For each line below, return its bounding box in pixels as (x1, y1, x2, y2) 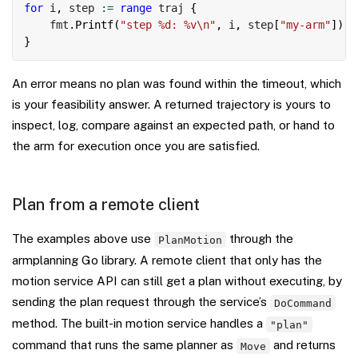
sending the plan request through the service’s (12, 295, 270, 309)
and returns (270, 338, 336, 352)
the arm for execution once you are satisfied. (12, 139, 260, 153)
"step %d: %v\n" (120, 18, 216, 32)
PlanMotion (158, 233, 223, 246)
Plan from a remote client (12, 195, 200, 215)
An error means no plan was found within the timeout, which (12, 77, 341, 91)
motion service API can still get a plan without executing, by (12, 274, 342, 288)
